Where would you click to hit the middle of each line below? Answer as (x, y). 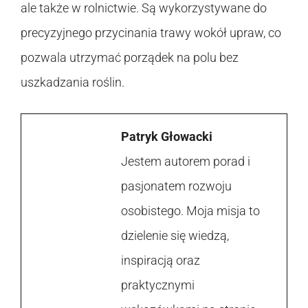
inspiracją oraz (161, 260)
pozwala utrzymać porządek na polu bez (130, 57)
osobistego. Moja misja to (190, 210)
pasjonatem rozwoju (176, 186)
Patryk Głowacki (167, 136)
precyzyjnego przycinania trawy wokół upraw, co (151, 32)
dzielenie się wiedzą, (175, 235)
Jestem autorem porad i (186, 161)
